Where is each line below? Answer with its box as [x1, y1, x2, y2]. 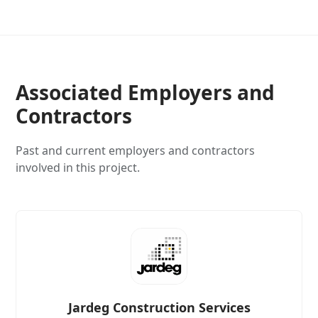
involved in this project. [16, 159, 141, 175]
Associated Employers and [16, 78, 275, 106]
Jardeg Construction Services [67, 298, 251, 316]
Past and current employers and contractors [16, 142, 256, 158]
